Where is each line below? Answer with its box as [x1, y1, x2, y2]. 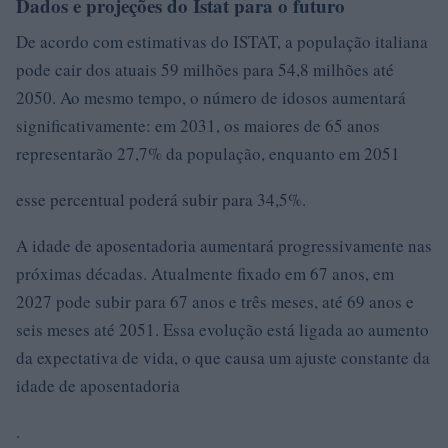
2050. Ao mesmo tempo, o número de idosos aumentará [16, 86, 406, 109]
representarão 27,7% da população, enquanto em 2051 [16, 142, 400, 165]
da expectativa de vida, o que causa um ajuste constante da [16, 346, 430, 369]
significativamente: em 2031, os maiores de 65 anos [16, 114, 380, 137]
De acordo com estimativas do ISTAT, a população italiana [16, 30, 428, 53]
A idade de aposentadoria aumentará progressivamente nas [16, 234, 432, 257]
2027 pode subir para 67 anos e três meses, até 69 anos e [16, 290, 414, 313]
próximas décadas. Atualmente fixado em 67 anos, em [16, 262, 394, 285]
